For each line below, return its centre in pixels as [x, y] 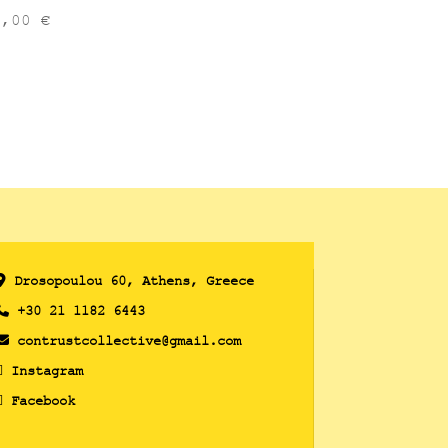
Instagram [46, 370]
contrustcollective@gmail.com [128, 340]
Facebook [42, 400]
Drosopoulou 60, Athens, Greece [129, 280]
